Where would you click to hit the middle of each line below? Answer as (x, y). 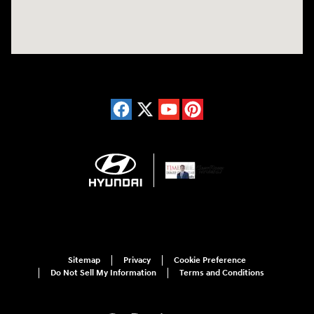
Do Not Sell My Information (103, 273)
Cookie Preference (210, 261)
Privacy (137, 261)
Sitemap (84, 261)
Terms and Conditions (222, 273)
